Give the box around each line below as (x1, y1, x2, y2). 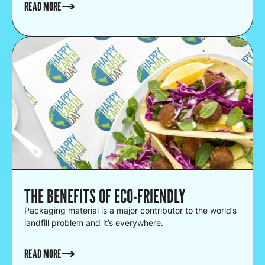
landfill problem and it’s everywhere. (24, 217, 163, 228)
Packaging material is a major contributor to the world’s (24, 205, 237, 215)
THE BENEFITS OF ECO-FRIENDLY (24, 184, 185, 207)
